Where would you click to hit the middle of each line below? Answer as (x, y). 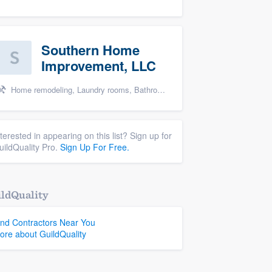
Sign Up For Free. (95, 147)
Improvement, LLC (99, 66)
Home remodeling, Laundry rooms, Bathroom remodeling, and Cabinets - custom (83, 90)
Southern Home (90, 50)
